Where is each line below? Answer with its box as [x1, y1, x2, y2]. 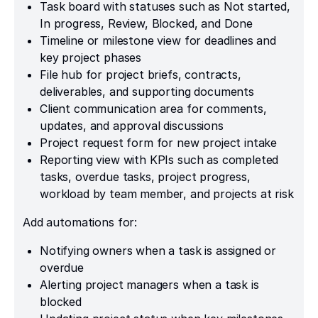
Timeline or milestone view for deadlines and [40, 33, 276, 48]
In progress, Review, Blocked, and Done [40, 16, 253, 31]
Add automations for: [23, 214, 138, 229]
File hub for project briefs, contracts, [40, 67, 241, 82]
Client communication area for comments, [40, 101, 267, 116]
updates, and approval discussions [40, 118, 224, 133]
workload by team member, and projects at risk [40, 186, 294, 201]
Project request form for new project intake [40, 135, 278, 150]
